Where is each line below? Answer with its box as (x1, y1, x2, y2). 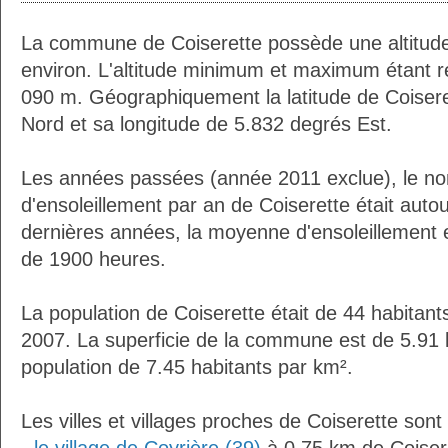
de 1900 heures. (21, 248, 166, 270)
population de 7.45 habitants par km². (21, 356, 353, 378)
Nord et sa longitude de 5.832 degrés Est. (21, 113, 392, 135)
